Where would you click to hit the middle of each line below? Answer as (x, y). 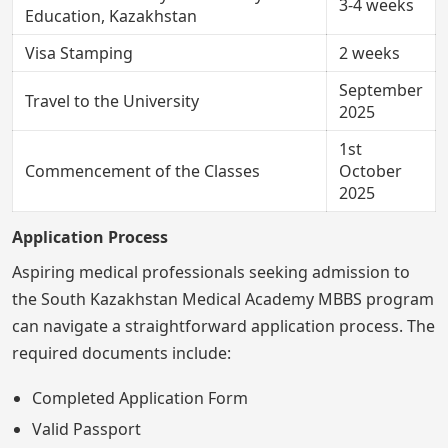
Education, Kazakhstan (111, 15)
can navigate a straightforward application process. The (223, 325)
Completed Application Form (140, 397)
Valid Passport (86, 428)
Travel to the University (112, 100)
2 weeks (369, 52)
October (370, 170)
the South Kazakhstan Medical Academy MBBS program (223, 298)
